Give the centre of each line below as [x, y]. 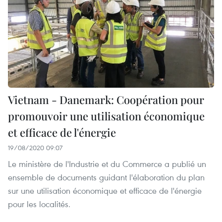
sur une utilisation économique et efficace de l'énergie [105, 190]
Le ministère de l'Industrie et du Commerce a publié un [107, 164]
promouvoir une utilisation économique [106, 116]
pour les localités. [39, 204]
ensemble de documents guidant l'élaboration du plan [106, 177]
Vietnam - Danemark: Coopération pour [106, 99]
